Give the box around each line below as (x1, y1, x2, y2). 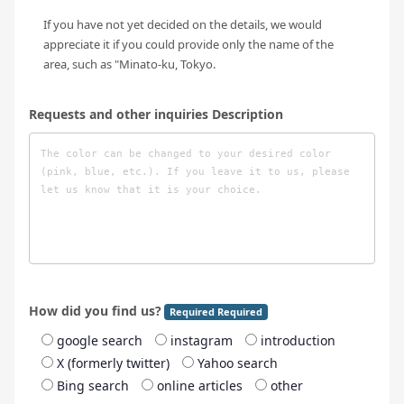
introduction (261, 332, 335, 350)
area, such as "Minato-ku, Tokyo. (43, 56, 216, 73)
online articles (157, 377, 243, 395)
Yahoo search (197, 354, 278, 372)
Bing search (57, 377, 129, 395)
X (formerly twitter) (57, 354, 170, 372)
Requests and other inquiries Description (29, 106, 283, 124)
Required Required (169, 305, 262, 319)
